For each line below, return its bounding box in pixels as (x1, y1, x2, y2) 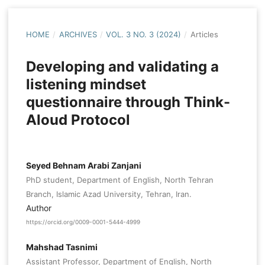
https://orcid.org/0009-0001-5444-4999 (25, 218, 140, 226)
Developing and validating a (25, 58, 219, 76)
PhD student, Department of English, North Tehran (25, 175, 214, 185)
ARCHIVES (59, 30, 97, 40)
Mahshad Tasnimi (25, 241, 98, 252)
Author (25, 203, 51, 214)
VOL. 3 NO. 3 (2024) (106, 30, 182, 40)
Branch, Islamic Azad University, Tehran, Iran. (25, 189, 192, 199)
